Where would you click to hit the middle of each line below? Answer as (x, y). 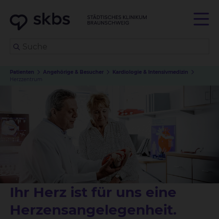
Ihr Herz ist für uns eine (93, 192)
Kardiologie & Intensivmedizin (150, 72)
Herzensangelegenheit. (93, 210)
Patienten (22, 72)
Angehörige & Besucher (73, 72)
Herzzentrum (26, 79)
